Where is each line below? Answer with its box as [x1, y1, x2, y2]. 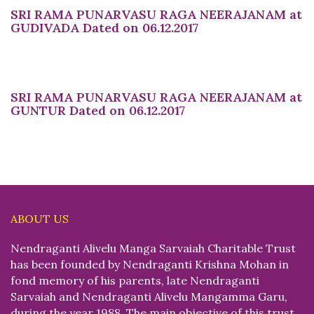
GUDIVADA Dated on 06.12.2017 [11, 19, 198, 36]
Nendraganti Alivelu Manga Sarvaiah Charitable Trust [11, 240, 296, 255]
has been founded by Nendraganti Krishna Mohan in [11, 257, 289, 271]
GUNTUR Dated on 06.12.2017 [11, 102, 185, 118]
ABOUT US [11, 211, 69, 226]
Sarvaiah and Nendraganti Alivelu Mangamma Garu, [11, 289, 287, 303]
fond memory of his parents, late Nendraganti [11, 273, 259, 287]
